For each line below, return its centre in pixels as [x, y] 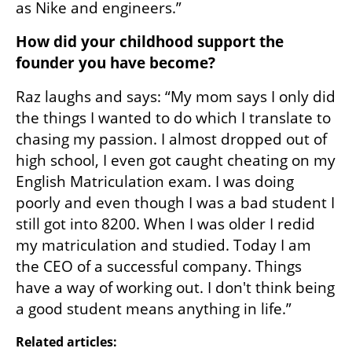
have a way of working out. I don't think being [175, 287]
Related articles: [66, 341]
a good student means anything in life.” [154, 308]
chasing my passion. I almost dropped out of [171, 139]
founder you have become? [115, 62]
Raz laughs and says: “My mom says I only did [176, 96]
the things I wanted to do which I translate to [173, 117]
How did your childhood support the [150, 41]
